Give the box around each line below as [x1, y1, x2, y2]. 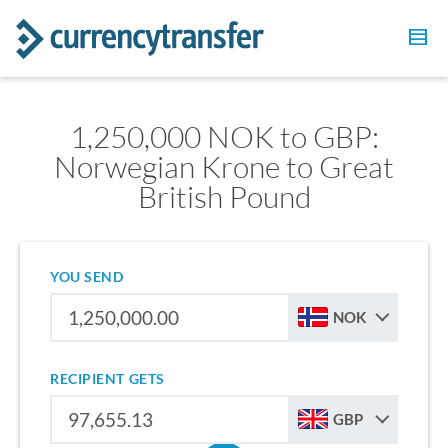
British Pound [137, 178, 311, 215]
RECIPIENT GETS [50, 370, 165, 387]
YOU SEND [50, 268, 124, 285]
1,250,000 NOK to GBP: [69, 118, 379, 155]
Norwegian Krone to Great [54, 148, 394, 185]
